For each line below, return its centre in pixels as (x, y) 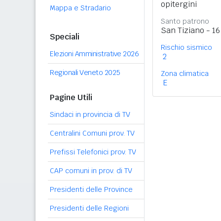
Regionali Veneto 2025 (85, 73)
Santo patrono (185, 21)
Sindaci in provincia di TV (90, 114)
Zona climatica (185, 74)
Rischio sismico (186, 47)
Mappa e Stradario (80, 8)
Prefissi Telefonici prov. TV (93, 152)
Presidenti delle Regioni (89, 208)
